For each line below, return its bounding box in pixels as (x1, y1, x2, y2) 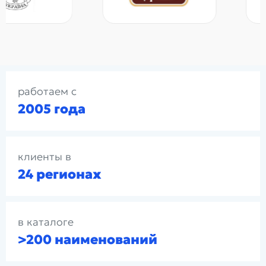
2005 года (18, 101, 85, 117)
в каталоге (18, 215, 74, 229)
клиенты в (18, 150, 71, 163)
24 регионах (18, 166, 102, 182)
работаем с (18, 84, 77, 98)
